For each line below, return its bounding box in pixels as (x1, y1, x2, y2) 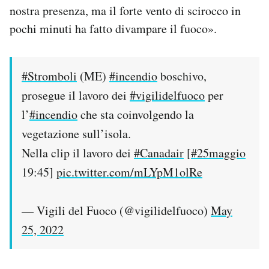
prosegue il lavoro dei (22, 86, 130, 103)
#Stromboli (22, 67, 77, 84)
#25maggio (191, 144, 246, 161)
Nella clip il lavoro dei (22, 144, 134, 161)
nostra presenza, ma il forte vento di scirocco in (10, 2, 241, 19)
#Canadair (134, 144, 184, 161)
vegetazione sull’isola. (22, 125, 131, 142)
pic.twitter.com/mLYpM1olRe (56, 163, 202, 180)
